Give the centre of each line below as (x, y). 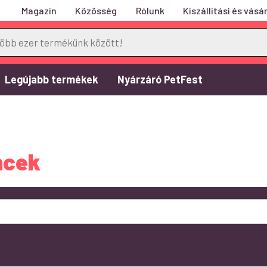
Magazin (39, 10)
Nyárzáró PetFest (160, 79)
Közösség (96, 10)
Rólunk (150, 10)
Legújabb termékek (52, 79)
